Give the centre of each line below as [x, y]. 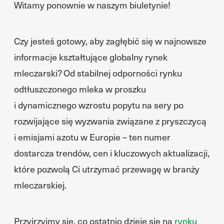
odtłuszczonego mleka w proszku [80, 89]
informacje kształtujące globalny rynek [91, 57]
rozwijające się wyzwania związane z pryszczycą [110, 121]
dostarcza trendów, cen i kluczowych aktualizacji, [112, 153]
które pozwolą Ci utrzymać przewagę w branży [107, 169]
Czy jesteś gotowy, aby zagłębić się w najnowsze [110, 41]
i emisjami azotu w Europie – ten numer [92, 137]
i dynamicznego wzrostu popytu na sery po [99, 105]
